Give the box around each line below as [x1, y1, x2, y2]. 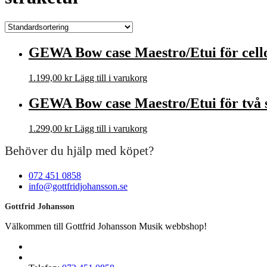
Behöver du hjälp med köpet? [5, 143, 154, 158]
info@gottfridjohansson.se [29, 181, 128, 191]
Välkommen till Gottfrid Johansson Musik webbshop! [5, 221, 207, 231]
